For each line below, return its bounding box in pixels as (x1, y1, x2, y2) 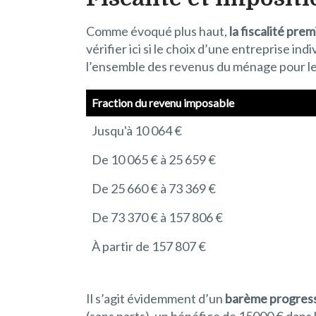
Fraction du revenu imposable (92, 95, 234, 109)
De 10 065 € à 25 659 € (92, 151, 216, 167)
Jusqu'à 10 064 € (92, 122, 182, 138)
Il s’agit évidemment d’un (86, 290, 225, 306)
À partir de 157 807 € (92, 238, 206, 254)
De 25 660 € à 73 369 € (92, 180, 216, 196)
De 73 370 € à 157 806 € (92, 209, 223, 225)
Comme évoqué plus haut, (86, 23, 229, 39)
